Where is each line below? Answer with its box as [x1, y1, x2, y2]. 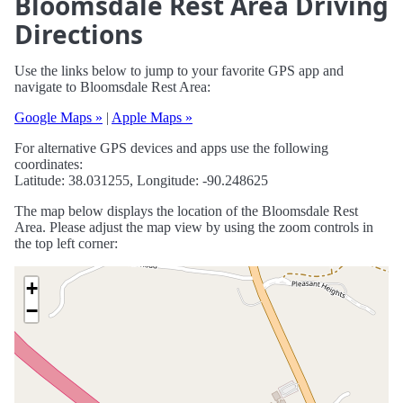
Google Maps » [14, 110, 103, 126]
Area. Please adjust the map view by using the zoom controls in [14, 219, 373, 236]
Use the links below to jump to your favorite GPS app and [14, 63, 344, 79]
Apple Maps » [112, 110, 193, 126]
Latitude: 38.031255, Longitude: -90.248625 [14, 173, 268, 189]
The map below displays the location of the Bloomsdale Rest [14, 203, 358, 219]
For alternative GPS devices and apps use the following [14, 140, 328, 157]
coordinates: [14, 157, 83, 173]
